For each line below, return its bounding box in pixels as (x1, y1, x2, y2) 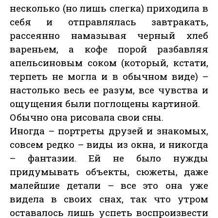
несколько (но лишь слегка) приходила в (10, 2, 208, 15)
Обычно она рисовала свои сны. (10, 111, 163, 124)
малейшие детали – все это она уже (10, 179, 208, 192)
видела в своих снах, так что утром (10, 193, 208, 205)
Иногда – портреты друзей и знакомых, (10, 125, 208, 137)
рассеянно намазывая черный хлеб (10, 29, 208, 42)
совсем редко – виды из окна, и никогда (10, 138, 208, 151)
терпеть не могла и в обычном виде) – (10, 70, 208, 83)
